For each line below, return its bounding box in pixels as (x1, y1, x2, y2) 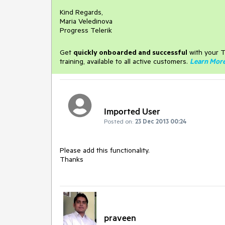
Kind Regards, (60, 8, 103, 17)
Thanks (60, 155, 83, 164)
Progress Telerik (60, 26, 112, 35)
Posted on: (104, 117, 133, 126)
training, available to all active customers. (60, 57, 188, 66)
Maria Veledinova (60, 17, 113, 26)
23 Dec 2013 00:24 (135, 117, 187, 126)
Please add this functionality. (60, 146, 150, 155)
